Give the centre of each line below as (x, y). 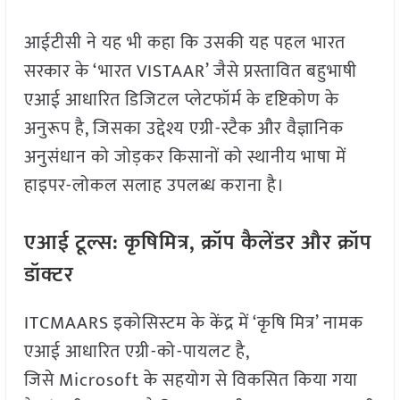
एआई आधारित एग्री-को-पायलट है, (136, 352)
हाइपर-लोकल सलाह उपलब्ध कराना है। (154, 186)
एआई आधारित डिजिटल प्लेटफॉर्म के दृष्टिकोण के (181, 100)
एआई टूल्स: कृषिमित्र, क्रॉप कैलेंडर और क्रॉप (198, 243)
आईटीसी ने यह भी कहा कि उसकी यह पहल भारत (184, 43)
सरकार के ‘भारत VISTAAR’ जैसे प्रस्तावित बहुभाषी (190, 72)
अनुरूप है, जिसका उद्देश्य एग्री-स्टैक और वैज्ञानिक (183, 129)
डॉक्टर (49, 275)
